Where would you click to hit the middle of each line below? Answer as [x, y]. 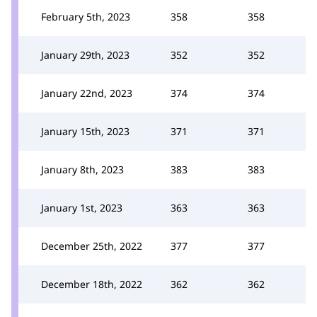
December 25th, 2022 [92, 246]
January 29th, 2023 [85, 54]
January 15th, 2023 [85, 131]
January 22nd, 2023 [87, 93]
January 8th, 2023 [82, 169]
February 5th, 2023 [86, 16]
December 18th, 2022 [92, 284]
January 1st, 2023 [82, 207]
